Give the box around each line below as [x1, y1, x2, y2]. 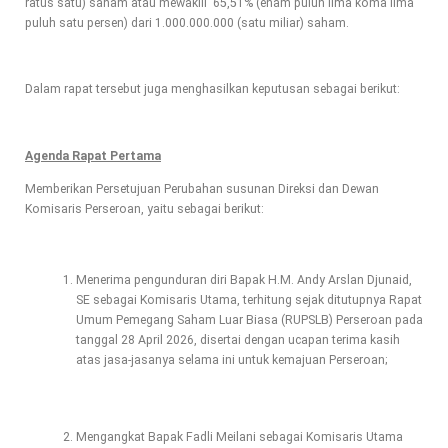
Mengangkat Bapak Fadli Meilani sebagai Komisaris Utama [75, 429, 403, 444]
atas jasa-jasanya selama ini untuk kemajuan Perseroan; [75, 353, 388, 368]
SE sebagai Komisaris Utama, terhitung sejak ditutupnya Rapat [75, 293, 422, 308]
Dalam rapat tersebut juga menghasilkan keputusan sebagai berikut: [25, 82, 400, 97]
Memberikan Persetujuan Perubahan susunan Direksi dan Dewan [25, 181, 379, 196]
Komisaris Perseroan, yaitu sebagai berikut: [25, 201, 264, 216]
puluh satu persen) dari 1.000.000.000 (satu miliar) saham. [25, 16, 349, 30]
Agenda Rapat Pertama [25, 148, 161, 163]
